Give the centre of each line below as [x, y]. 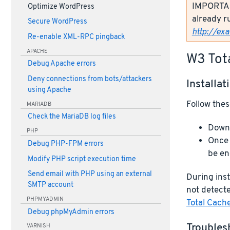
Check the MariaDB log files [72, 117]
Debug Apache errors [62, 64]
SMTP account [50, 185]
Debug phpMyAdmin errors [71, 212]
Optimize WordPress [61, 7]
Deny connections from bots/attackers [90, 80]
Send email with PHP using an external [90, 175]
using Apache [49, 90]
